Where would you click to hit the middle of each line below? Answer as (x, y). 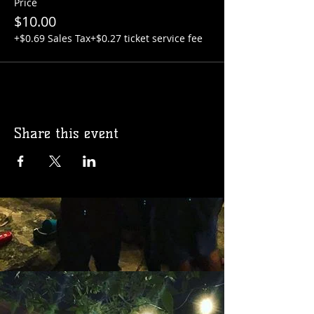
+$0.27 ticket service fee (146, 38)
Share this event (66, 133)
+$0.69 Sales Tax (52, 38)
